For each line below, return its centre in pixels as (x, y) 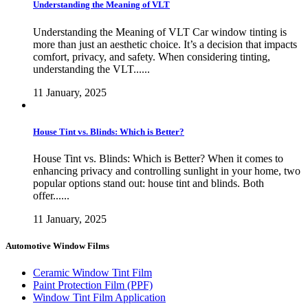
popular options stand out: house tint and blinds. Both (148, 183)
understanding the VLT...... (91, 69)
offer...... (51, 195)
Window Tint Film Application (99, 298)
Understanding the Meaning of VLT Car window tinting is (160, 32)
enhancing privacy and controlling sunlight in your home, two (167, 170)
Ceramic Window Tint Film (92, 273)
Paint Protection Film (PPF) (93, 285)
